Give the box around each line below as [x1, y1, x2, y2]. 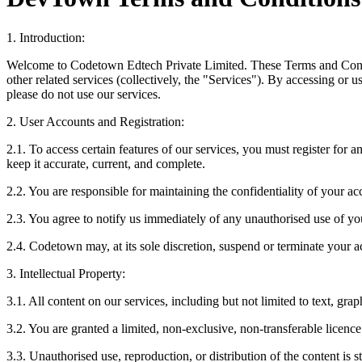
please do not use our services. [6, 86, 161, 101]
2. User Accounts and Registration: [6, 114, 184, 128]
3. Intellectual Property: [6, 266, 125, 280]
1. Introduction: [6, 30, 85, 44]
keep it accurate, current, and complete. [6, 156, 205, 170]
